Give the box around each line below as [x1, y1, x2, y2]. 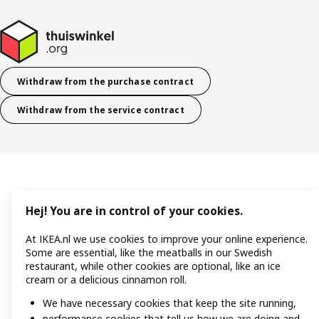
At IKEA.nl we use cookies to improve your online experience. [26, 232, 308, 246]
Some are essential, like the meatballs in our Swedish [26, 246, 272, 260]
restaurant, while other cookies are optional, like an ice [26, 259, 281, 273]
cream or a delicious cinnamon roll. [26, 273, 187, 287]
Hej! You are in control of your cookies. [26, 204, 243, 219]
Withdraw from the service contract [17, 103, 184, 116]
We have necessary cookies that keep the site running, [43, 296, 296, 310]
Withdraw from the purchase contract [17, 75, 194, 88]
